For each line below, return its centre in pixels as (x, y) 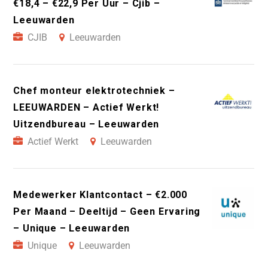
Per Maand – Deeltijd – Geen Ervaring (107, 212)
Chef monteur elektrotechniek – (94, 91)
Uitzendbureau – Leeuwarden (86, 124)
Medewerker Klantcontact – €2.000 (100, 195)
